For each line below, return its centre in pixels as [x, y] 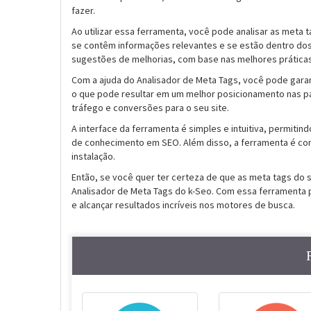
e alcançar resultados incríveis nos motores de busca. [183, 205]
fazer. [83, 10]
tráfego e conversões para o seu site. [150, 108]
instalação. [93, 156]
